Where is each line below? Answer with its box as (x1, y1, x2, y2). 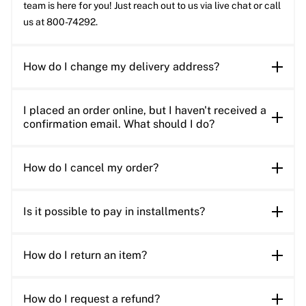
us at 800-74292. (23, 16, 98, 28)
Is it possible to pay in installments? (23, 205, 205, 219)
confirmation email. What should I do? (23, 117, 214, 131)
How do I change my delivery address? (23, 60, 219, 74)
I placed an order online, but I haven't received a (23, 104, 266, 117)
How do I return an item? (23, 249, 147, 262)
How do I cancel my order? (23, 161, 158, 175)
